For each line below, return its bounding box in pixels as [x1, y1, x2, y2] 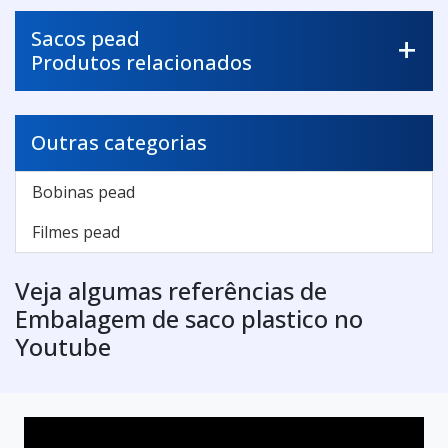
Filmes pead [32, 220, 120, 243]
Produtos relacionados [31, 48, 252, 76]
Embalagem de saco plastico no [15, 301, 363, 335]
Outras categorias [31, 128, 207, 156]
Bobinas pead [32, 180, 135, 203]
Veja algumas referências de [15, 273, 327, 307]
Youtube [15, 329, 111, 363]
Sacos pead [31, 24, 140, 52]
